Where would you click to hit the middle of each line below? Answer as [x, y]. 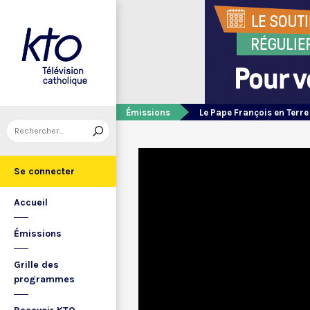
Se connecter [44, 171]
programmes [44, 279]
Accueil [31, 202]
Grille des [36, 265]
